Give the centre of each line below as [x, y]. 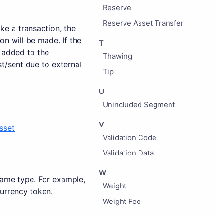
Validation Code [129, 137]
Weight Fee [122, 201]
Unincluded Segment [139, 104]
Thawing [117, 56]
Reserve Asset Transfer [143, 23]
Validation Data [128, 153]
